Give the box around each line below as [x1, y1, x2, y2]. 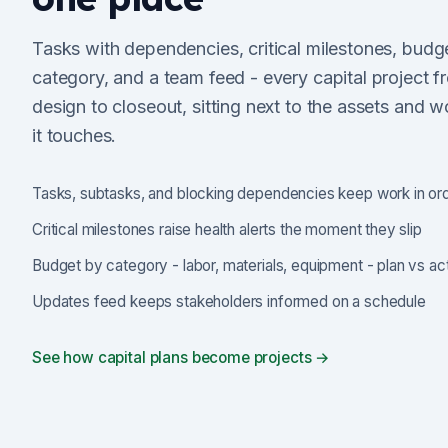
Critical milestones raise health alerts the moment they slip [32, 219, 422, 239]
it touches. [32, 124, 117, 146]
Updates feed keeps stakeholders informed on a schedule [32, 291, 426, 311]
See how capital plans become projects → [32, 347, 331, 367]
